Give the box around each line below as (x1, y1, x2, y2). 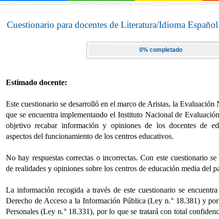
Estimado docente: (6, 78, 67, 87)
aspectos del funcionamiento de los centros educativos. (6, 132, 174, 140)
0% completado (139, 46, 182, 53)
